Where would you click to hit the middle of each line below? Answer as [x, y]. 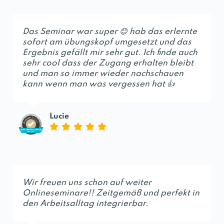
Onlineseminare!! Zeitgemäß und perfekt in [111, 193]
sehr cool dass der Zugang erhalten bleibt [108, 63]
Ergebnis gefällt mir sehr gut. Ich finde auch [110, 52]
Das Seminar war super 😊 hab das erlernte [110, 31]
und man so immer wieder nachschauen [103, 73]
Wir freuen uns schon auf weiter [87, 182]
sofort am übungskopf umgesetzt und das [107, 42]
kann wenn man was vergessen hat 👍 [98, 84]
